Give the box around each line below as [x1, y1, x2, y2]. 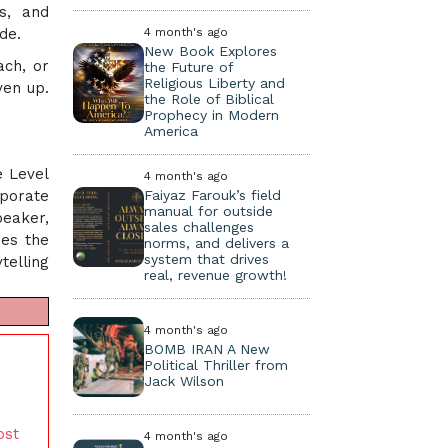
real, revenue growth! [144, 267, 288, 283]
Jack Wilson [144, 373, 225, 389]
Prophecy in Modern [144, 107, 280, 123]
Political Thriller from [144, 357, 289, 373]
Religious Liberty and [144, 75, 286, 91]
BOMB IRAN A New [144, 341, 271, 357]
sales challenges [144, 219, 255, 235]
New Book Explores [144, 43, 278, 59]
